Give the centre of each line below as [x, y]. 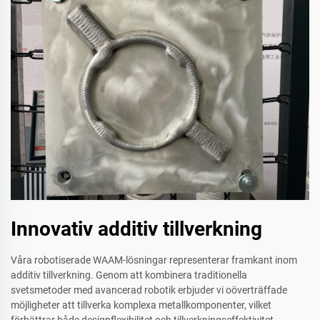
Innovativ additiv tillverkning [136, 229]
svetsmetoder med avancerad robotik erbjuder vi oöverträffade [149, 290]
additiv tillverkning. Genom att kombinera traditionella [129, 275]
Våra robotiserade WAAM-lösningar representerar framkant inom [154, 260]
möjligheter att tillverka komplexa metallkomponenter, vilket [141, 305]
